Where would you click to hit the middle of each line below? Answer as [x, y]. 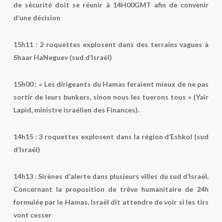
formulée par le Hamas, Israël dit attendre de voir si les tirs [111, 202]
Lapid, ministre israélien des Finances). [76, 110]
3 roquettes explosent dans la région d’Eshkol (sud [124, 137]
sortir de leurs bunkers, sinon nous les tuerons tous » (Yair [111, 97]
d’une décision [37, 18]
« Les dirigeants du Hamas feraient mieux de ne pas [123, 84]
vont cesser [32, 215]
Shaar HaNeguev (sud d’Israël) [62, 57]
